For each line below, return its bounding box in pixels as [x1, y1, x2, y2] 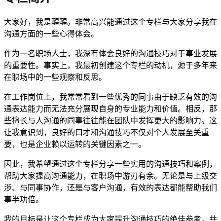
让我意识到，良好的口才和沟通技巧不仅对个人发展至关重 [4, 128, 209, 137]
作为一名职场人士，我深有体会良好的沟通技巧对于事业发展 [4, 49, 217, 58]
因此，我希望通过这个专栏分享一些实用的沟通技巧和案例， [4, 159, 217, 168]
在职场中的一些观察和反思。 [4, 73, 107, 81]
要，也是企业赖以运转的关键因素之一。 [4, 140, 146, 148]
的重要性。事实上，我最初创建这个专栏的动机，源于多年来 [4, 61, 217, 70]
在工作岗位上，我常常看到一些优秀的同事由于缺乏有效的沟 [4, 92, 217, 101]
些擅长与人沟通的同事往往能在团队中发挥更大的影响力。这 [4, 116, 217, 125]
